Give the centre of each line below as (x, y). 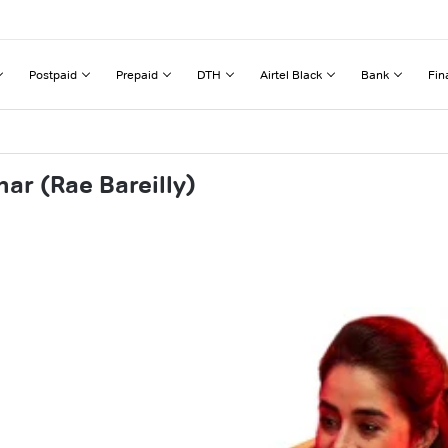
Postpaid (53, 74)
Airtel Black (291, 74)
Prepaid (137, 74)
